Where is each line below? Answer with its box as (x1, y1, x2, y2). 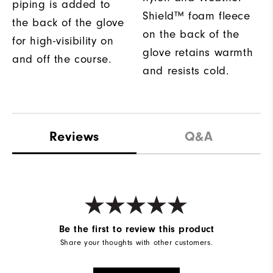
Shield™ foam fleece (143, 9, 250, 23)
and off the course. (12, 52, 112, 66)
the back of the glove (12, 16, 124, 30)
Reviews (49, 129, 100, 145)
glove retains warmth (143, 46, 253, 60)
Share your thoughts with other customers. (60, 238, 213, 247)
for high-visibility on (12, 34, 114, 48)
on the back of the (143, 27, 239, 41)
